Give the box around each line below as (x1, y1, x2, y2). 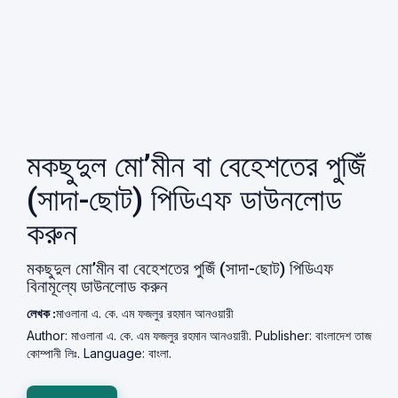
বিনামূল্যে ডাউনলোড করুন (27, 276, 167, 297)
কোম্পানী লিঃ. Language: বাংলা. (27, 346, 171, 361)
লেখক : (27, 306, 56, 321)
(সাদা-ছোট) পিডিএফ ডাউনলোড (27, 182, 342, 219)
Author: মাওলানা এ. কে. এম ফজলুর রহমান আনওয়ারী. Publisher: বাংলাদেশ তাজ (27, 328, 371, 343)
